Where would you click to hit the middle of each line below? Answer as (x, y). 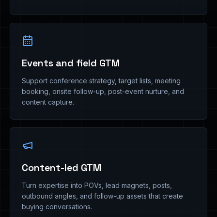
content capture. (48, 102)
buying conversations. (57, 207)
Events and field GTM (71, 63)
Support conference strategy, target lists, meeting (101, 81)
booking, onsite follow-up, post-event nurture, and (103, 91)
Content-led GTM (62, 168)
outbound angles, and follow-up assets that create (102, 196)
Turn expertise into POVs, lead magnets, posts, (97, 185)
